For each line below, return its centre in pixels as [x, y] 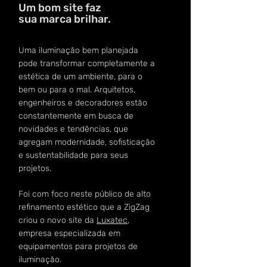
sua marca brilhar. [65, 19]
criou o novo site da [58, 220]
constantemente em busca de [76, 116]
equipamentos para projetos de [78, 246]
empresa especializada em [69, 233]
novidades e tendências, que [73, 129]
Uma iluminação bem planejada [78, 50]
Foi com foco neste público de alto [85, 194]
